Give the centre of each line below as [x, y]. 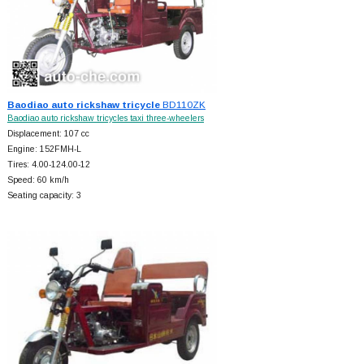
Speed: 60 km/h [38, 180]
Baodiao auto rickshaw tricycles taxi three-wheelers [105, 118]
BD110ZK [182, 104]
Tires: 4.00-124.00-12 [48, 164]
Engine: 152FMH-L [44, 149]
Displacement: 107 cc [48, 133]
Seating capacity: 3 [44, 195]
